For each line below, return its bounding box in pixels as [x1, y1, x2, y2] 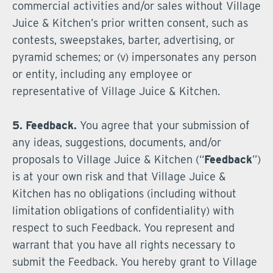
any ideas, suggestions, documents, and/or [12, 136, 221, 149]
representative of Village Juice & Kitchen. [12, 85, 220, 97]
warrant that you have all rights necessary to [12, 238, 235, 251]
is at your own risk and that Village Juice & [12, 170, 226, 183]
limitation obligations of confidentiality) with [12, 204, 234, 217]
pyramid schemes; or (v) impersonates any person [12, 51, 257, 63]
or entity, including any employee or [12, 68, 192, 80]
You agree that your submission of [77, 119, 249, 132]
